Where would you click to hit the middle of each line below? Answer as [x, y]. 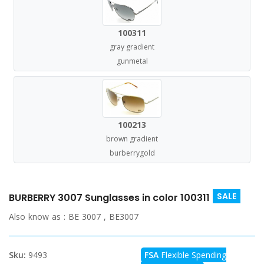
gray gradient [132, 47]
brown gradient [132, 138]
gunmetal [132, 61]
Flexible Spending [192, 255]
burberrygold [132, 153]
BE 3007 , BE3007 [103, 216]
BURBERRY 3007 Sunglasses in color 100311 [109, 197]
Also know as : [39, 216]
